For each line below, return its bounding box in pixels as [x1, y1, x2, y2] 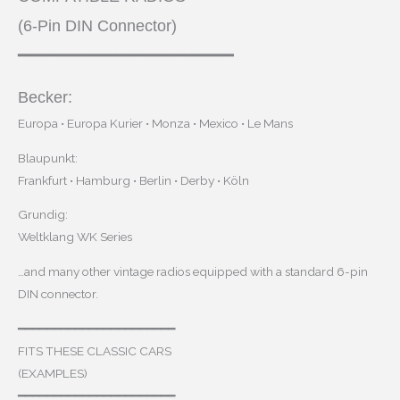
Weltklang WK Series [18, 229, 132, 245]
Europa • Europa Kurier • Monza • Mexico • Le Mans [18, 116, 293, 131]
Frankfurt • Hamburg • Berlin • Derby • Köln [18, 172, 249, 187]
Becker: [18, 88, 72, 107]
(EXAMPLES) [18, 365, 87, 380]
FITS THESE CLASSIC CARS [18, 343, 171, 358]
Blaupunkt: [18, 150, 78, 165]
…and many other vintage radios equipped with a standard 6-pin [18, 264, 368, 279]
